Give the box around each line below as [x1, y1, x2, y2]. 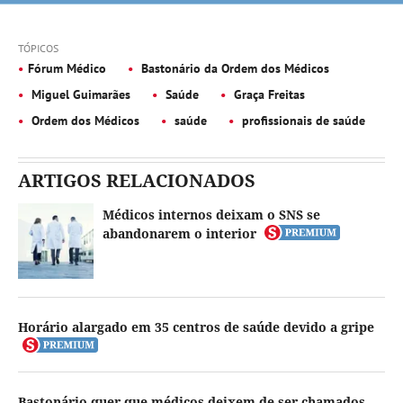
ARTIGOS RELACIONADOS [18, 168, 255, 193]
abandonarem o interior [103, 225, 256, 242]
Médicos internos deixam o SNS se [103, 206, 320, 223]
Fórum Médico [28, 60, 106, 76]
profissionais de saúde [238, 112, 365, 129]
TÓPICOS [18, 41, 58, 55]
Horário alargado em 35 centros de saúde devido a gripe [18, 318, 374, 336]
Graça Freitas [230, 86, 305, 103]
